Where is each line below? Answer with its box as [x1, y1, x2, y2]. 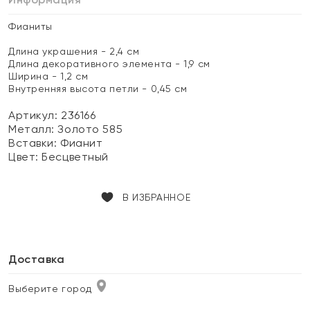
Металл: [8, 122, 58, 136]
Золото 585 [57, 122, 123, 136]
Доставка [8, 253, 65, 266]
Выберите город [8, 283, 92, 294]
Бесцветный [42, 150, 109, 163]
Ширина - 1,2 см [8, 71, 89, 82]
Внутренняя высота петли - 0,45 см [8, 83, 188, 94]
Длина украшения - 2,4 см [8, 46, 140, 57]
